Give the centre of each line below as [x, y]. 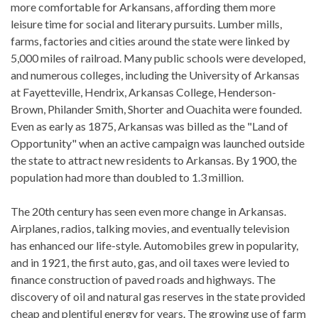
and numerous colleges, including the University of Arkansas [155, 75]
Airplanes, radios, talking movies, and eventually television [150, 228]
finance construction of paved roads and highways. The [143, 279]
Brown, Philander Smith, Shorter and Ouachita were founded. [156, 109]
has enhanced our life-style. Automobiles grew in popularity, [154, 245]
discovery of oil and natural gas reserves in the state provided [158, 296]
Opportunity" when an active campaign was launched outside [158, 143]
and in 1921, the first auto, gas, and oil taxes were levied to [150, 262]
